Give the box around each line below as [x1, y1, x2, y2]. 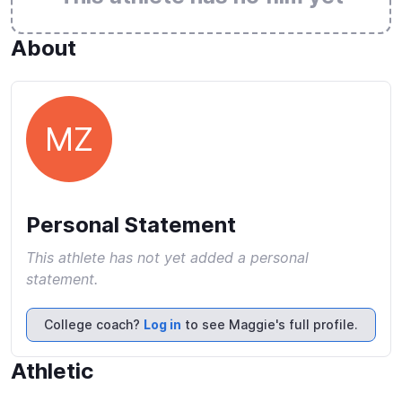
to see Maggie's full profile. [181, 317, 358, 332]
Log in [144, 317, 181, 332]
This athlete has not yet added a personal [26, 249, 309, 267]
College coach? [44, 317, 144, 332]
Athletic [11, 358, 93, 384]
